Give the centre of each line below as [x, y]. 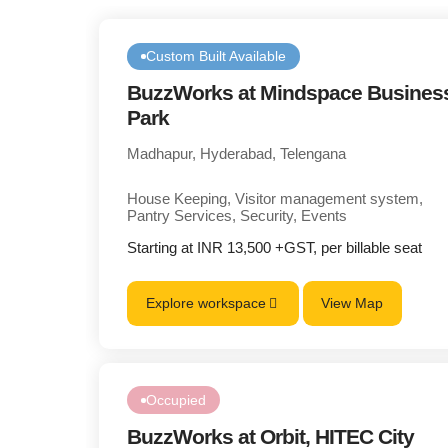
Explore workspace [206, 303]
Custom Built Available [216, 56]
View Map [352, 303]
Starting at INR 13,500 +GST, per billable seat [275, 248]
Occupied [176, 400]
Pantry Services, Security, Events [237, 216]
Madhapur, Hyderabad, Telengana [237, 154]
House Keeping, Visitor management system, [275, 199]
